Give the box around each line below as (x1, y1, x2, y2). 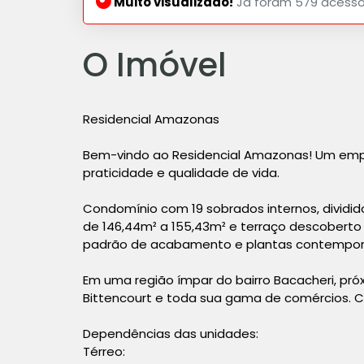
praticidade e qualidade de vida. (83, 163, 279, 181)
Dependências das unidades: (83, 324, 258, 342)
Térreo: (83, 342, 125, 360)
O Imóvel (83, 41, 227, 88)
